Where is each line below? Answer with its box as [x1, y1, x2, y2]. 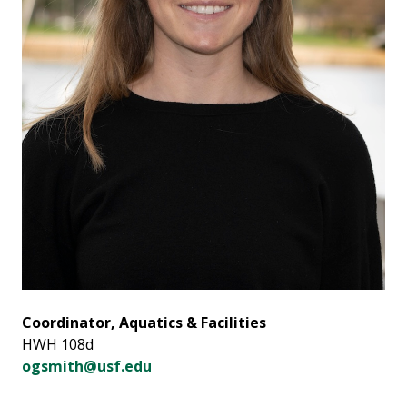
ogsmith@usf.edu [22, 356, 152, 377]
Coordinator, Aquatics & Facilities [22, 313, 266, 333]
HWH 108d [22, 334, 94, 355]
